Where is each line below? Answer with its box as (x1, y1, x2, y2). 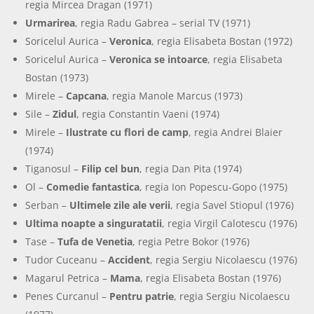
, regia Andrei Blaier (189, 125, 283, 139)
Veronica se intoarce (109, 52, 208, 66)
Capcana (66, 88, 107, 102)
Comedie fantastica (46, 179, 140, 193)
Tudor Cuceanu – (25, 252, 109, 266)
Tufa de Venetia (57, 234, 133, 248)
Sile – (25, 107, 53, 121)
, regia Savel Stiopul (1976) (170, 198, 294, 212)
